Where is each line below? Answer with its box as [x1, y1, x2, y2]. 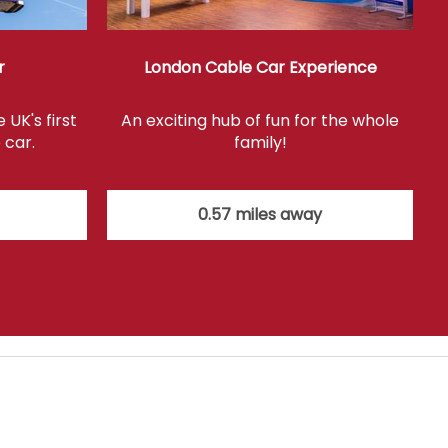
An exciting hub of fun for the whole [121, 109, 399, 133]
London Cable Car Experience [143, 56, 377, 80]
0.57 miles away [198, 203, 322, 227]
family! [233, 131, 287, 155]
